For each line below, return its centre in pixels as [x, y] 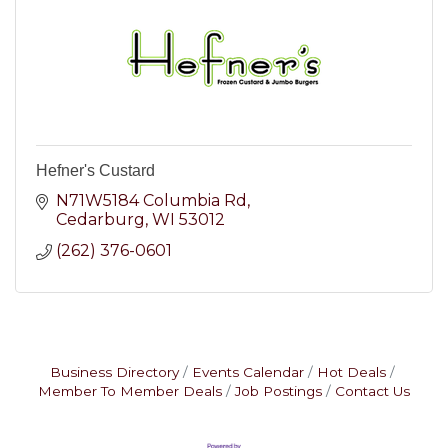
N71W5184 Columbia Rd [151, 201]
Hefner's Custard [95, 171]
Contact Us [372, 391]
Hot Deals [351, 372]
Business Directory [114, 372]
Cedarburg [100, 220]
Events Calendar [247, 372]
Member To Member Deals [130, 391]
